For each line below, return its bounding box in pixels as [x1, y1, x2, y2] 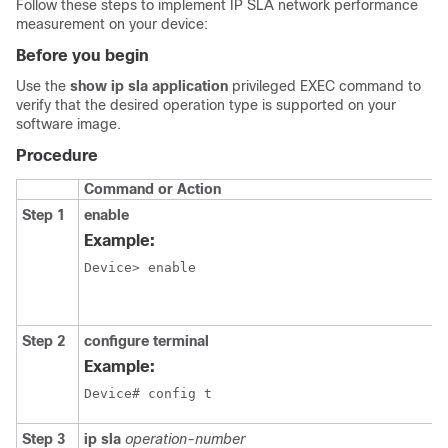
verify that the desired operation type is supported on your [16, 97, 396, 113]
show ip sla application [70, 78, 228, 94]
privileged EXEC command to [232, 78, 421, 94]
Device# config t [84, 386, 220, 401]
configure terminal [84, 333, 209, 349]
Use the [16, 78, 70, 94]
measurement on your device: [16, 16, 208, 32]
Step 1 [22, 207, 65, 223]
